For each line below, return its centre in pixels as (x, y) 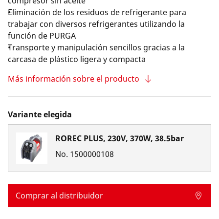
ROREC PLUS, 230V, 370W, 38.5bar (120, 138)
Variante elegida (40, 114)
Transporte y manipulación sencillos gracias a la (96, 47)
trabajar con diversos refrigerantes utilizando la (96, 24)
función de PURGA (42, 36)
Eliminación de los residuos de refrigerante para (97, 12)
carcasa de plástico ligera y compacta (77, 59)
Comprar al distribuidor (59, 196)
